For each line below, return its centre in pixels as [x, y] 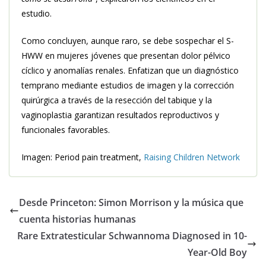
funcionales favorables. [66, 130]
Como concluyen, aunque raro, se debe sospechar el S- [128, 41]
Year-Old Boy [217, 253]
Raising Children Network [192, 157]
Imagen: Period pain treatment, [83, 157]
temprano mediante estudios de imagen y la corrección [128, 85]
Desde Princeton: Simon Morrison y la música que [131, 203]
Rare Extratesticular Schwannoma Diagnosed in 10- [132, 236]
